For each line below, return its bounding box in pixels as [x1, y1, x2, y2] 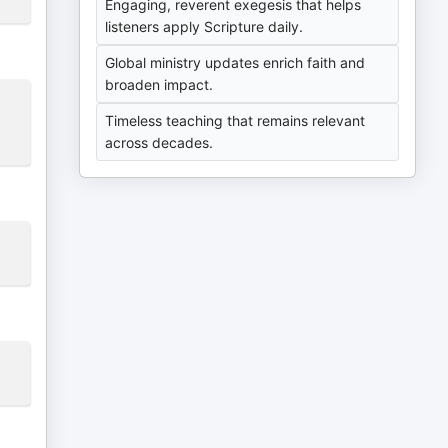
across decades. [105, 134, 214, 151]
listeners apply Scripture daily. [105, 18, 304, 35]
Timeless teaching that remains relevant [105, 112, 366, 129]
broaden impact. [105, 76, 214, 93]
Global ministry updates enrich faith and [105, 54, 366, 71]
